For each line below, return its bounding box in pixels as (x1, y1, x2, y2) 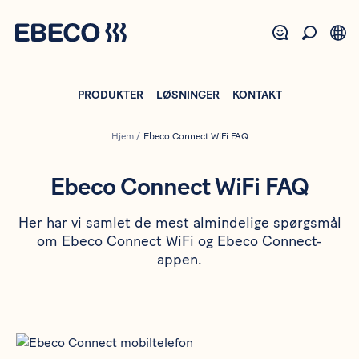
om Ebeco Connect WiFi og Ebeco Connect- (37, 232, 322, 251)
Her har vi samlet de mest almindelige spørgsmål (18, 214, 341, 232)
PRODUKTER (77, 88, 143, 103)
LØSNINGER (155, 88, 220, 103)
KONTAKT (232, 88, 282, 103)
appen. (157, 251, 202, 269)
